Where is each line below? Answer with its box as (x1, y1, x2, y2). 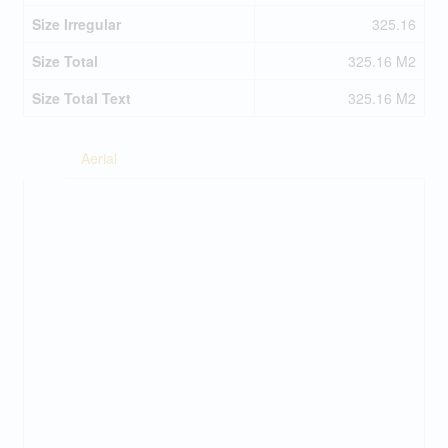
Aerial (80, 148, 117, 169)
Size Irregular (31, 14, 121, 35)
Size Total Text (31, 88, 131, 109)
